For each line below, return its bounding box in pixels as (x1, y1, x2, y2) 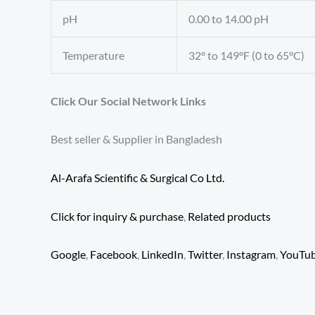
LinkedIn (141, 247, 184, 262)
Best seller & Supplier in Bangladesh (51, 132, 222, 146)
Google (51, 247, 86, 262)
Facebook (90, 247, 137, 262)
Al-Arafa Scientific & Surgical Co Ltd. (51, 170, 224, 184)
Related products (188, 209, 271, 223)
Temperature (63, 48, 124, 62)
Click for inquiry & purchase (51, 209, 184, 223)
